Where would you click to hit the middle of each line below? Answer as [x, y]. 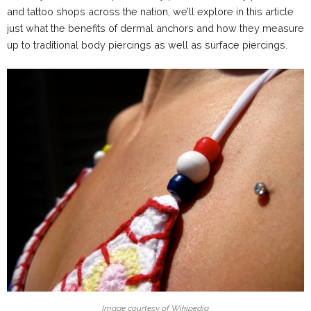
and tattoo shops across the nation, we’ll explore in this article [150, 12]
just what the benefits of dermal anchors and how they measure [155, 28]
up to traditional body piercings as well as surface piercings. [147, 45]
